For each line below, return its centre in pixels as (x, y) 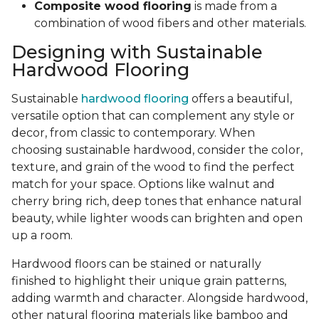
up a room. (42, 236)
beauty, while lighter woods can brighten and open (157, 219)
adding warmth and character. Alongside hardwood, (159, 298)
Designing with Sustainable (137, 52)
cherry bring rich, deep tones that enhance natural (157, 202)
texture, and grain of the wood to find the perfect (153, 167)
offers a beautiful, (240, 99)
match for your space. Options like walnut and (143, 184)
